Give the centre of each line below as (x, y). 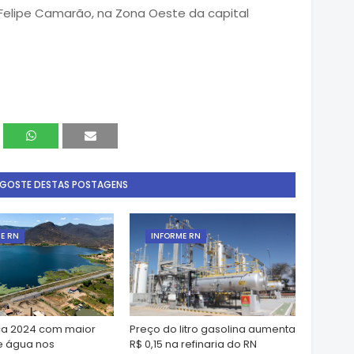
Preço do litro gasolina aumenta (213, 329)
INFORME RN (176, 235)
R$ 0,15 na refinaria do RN (193, 344)
